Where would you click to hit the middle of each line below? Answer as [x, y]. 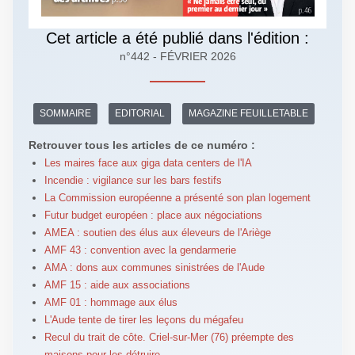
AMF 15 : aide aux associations [117, 284]
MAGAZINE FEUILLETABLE [248, 114]
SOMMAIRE [65, 114]
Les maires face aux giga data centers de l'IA [148, 162]
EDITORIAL [139, 114]
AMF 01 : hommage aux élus [111, 302]
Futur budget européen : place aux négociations [153, 215]
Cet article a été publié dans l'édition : [177, 38]
